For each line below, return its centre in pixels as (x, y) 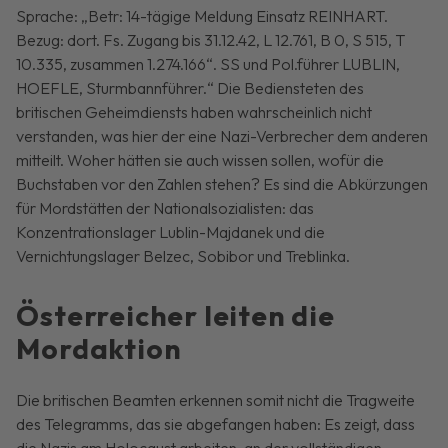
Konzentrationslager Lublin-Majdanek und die (171, 231)
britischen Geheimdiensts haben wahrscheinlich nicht (194, 111)
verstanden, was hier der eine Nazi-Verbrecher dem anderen (222, 135)
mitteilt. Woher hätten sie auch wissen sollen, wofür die (200, 159)
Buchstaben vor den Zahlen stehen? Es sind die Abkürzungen (222, 183)
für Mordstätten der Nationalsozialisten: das (165, 207)
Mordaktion (99, 348)
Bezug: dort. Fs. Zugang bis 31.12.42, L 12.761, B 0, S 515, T (211, 39)
